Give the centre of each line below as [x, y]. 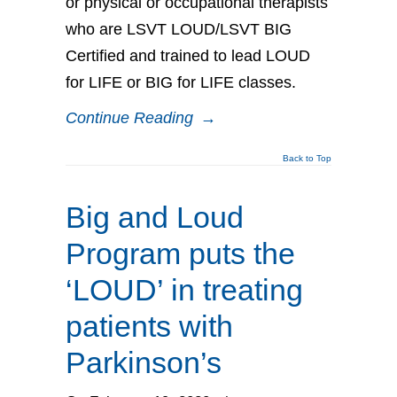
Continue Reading [129, 117]
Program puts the [180, 253]
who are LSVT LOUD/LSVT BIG [179, 29]
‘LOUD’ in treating [184, 289]
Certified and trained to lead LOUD [188, 55]
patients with [149, 326]
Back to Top [307, 158]
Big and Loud [155, 217]
